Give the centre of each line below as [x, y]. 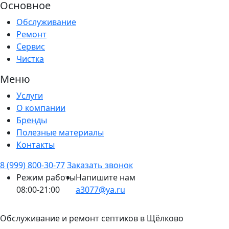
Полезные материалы [60, 133]
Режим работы [46, 178]
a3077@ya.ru [100, 190]
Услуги [30, 96]
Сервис [31, 47]
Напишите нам [106, 178]
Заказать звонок [100, 165]
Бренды [32, 120]
